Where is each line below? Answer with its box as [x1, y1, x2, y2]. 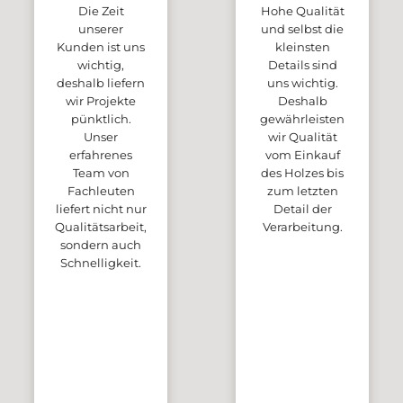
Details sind [267, 58, 337, 73]
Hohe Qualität [260, 4, 345, 19]
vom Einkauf [264, 148, 340, 163]
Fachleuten [67, 184, 135, 199]
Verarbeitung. [262, 219, 343, 235]
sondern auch [60, 237, 141, 253]
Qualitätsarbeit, [55, 219, 147, 235]
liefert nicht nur [55, 201, 147, 217]
